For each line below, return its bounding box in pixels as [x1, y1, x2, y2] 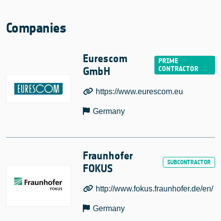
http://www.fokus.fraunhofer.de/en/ [96, 184, 214, 193]
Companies [6, 20, 66, 37]
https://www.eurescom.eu [96, 87, 184, 96]
